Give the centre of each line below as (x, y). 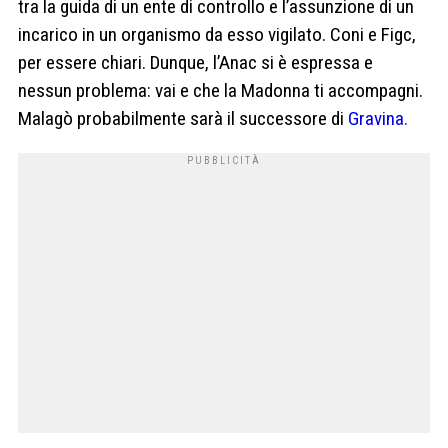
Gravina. (378, 118)
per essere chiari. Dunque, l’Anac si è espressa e (195, 62)
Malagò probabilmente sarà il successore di (183, 118)
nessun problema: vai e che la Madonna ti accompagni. (220, 90)
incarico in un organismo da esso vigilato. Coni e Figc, (217, 34)
